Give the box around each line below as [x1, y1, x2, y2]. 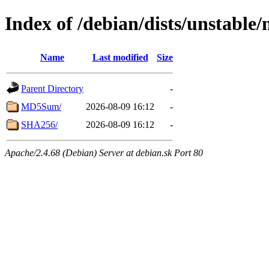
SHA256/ [21, 119, 58, 130]
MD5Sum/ [21, 101, 61, 112]
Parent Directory [21, 83, 83, 94]
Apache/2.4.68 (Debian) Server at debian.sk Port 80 [5, 147, 203, 158]
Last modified [92, 52, 148, 62]
